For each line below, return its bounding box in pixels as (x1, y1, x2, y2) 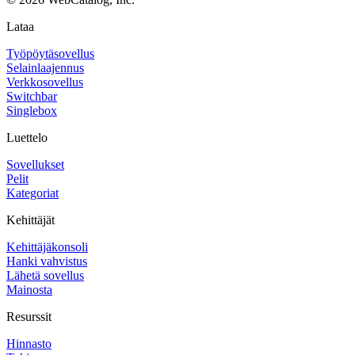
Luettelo (6, 130, 48, 144)
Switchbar (6, 89, 57, 103)
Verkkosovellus (6, 74, 83, 89)
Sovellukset (6, 157, 64, 171)
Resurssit (6, 309, 52, 323)
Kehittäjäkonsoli (6, 239, 88, 254)
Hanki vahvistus (6, 254, 87, 268)
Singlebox (6, 103, 57, 117)
